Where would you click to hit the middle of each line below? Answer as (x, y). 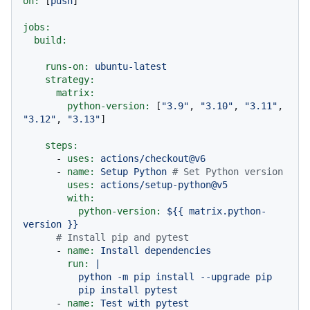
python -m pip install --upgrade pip (51, 276)
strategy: (70, 79)
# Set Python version (228, 171)
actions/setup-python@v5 (164, 184)
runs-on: (67, 66)
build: (51, 40)
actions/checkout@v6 (153, 158)
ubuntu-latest (131, 66)
